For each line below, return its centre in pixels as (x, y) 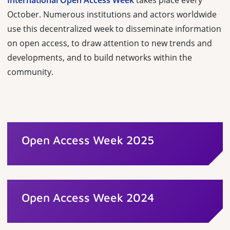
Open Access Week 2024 (88, 197)
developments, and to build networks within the (100, 57)
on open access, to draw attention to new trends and (110, 43)
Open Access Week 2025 (88, 140)
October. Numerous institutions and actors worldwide (112, 14)
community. (30, 72)
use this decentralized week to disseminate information (114, 29)
